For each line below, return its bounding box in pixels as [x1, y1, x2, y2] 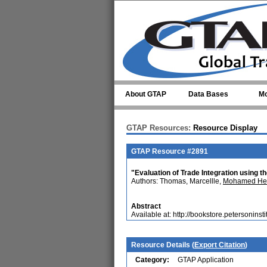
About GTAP [125, 90, 166, 98]
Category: [135, 256, 169, 264]
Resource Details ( [131, 241, 194, 249]
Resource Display [191, 123, 257, 132]
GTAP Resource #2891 [131, 147, 208, 156]
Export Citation [194, 241, 245, 249]
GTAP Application [178, 256, 234, 264]
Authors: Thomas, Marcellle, [131, 177, 223, 185]
